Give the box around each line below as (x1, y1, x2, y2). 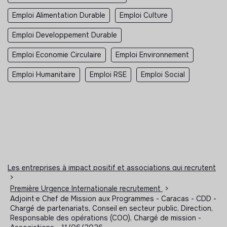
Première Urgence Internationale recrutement (10, 183, 163, 193)
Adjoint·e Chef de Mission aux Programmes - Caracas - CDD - (10, 194, 216, 203)
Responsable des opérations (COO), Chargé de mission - (10, 213, 201, 222)
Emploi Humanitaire (12, 69, 75, 79)
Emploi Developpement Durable (12, 30, 117, 40)
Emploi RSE (90, 69, 127, 79)
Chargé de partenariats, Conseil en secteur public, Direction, (10, 203, 213, 213)
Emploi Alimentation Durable (12, 10, 105, 20)
